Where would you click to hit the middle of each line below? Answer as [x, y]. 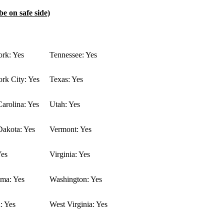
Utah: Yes [65, 104]
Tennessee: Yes [73, 55]
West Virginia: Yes [78, 204]
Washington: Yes [76, 179]
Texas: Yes [66, 79]
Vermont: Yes [70, 129]
